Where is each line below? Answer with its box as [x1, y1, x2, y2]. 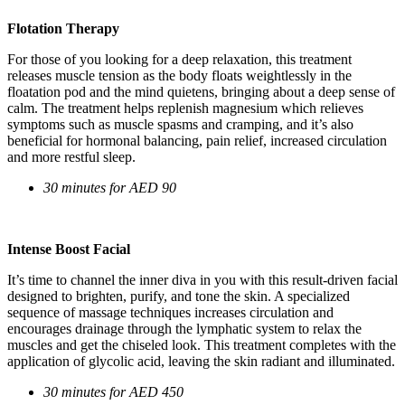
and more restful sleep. [7, 148, 136, 165]
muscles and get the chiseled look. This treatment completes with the [7, 336, 396, 353]
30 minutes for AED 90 [43, 179, 176, 195]
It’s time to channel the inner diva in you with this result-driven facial [7, 271, 398, 287]
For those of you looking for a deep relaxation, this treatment [7, 51, 352, 67]
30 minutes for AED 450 [43, 383, 184, 400]
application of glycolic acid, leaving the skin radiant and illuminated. [7, 353, 395, 369]
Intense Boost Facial [7, 240, 130, 257]
